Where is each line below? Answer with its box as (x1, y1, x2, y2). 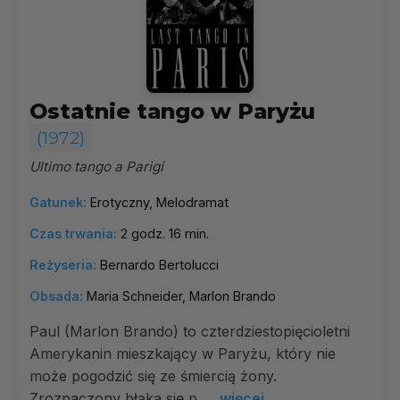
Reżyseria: (29, 257, 96, 272)
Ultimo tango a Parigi (29, 158, 163, 175)
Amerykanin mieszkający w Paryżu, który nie (29, 345, 336, 362)
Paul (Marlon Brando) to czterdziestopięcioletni (29, 322, 350, 340)
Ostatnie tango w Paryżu (29, 98, 315, 124)
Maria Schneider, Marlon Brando (87, 288, 276, 304)
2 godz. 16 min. (121, 226, 209, 241)
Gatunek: (29, 195, 87, 210)
